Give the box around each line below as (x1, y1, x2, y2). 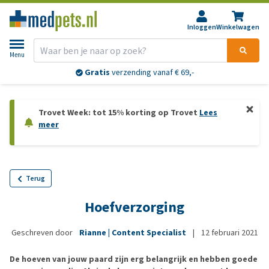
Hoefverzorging (85, 198, 184, 217)
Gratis (84, 67, 110, 79)
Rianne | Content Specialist (79, 227, 188, 238)
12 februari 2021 (201, 227, 258, 238)
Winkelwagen (216, 22, 259, 32)
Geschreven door (11, 227, 74, 238)
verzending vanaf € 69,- (109, 67, 194, 79)
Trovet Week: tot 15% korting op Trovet (38, 107, 199, 118)
